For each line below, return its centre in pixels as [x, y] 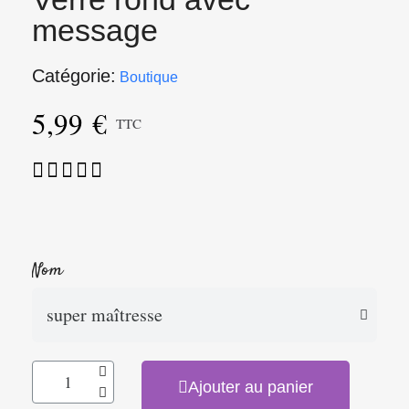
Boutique [149, 78]
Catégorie [71, 76]
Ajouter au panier [251, 388]
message [95, 31]
